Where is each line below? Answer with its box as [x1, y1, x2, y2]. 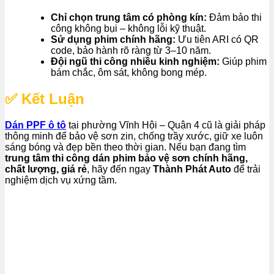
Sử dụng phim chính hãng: [51, 34, 176, 45]
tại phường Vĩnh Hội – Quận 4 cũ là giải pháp [66, 119, 265, 130]
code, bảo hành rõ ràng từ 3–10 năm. [51, 45, 211, 56]
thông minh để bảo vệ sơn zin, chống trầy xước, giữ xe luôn [5, 130, 263, 141]
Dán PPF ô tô [5, 119, 66, 130]
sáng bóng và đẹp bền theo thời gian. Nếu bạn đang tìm [5, 141, 246, 152]
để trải [231, 163, 261, 174]
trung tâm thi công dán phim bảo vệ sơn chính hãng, [5, 152, 248, 163]
